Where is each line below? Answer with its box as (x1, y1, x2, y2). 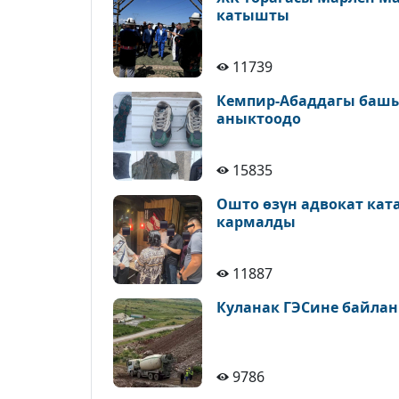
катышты (216, 5, 289, 25)
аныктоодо (216, 109, 301, 128)
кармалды (216, 212, 296, 232)
